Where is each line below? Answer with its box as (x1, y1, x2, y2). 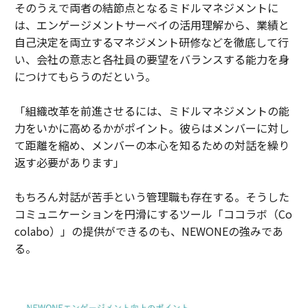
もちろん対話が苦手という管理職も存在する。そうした (14, 188, 289, 206)
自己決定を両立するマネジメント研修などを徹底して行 (14, 34, 289, 51)
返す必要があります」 (14, 154, 124, 171)
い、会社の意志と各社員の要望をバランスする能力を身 (14, 51, 289, 68)
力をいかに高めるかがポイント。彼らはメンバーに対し (14, 120, 289, 137)
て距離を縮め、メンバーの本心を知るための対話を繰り (14, 137, 289, 154)
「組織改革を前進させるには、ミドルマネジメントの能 (14, 102, 289, 120)
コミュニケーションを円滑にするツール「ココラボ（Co (14, 206, 292, 223)
